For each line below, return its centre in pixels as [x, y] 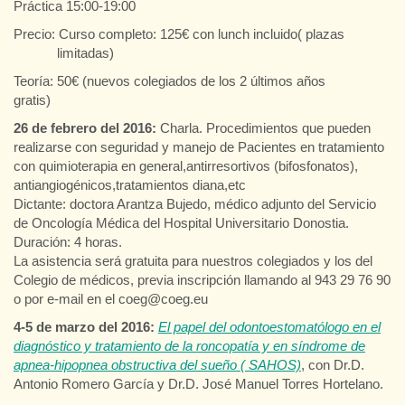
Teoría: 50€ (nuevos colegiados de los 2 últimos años [198, 80]
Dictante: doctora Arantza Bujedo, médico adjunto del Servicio [195, 203]
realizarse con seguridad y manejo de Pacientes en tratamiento [199, 146]
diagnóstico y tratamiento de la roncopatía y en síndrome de [189, 345]
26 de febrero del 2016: [85, 127]
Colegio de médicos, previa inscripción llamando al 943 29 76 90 [202, 279]
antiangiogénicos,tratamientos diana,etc [130, 184]
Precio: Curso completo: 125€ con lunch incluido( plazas [201, 33]
